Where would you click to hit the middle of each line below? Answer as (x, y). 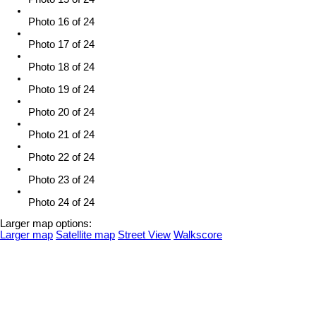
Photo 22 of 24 (61, 157)
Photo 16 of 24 (61, 22)
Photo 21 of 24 (61, 134)
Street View (144, 235)
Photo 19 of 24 (61, 89)
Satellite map (85, 235)
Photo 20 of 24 (61, 112)
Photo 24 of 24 (61, 202)
